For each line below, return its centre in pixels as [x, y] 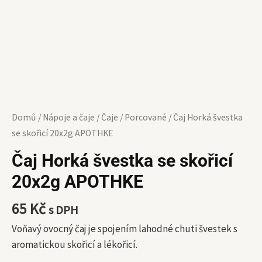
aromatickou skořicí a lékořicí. [75, 244]
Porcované [146, 117]
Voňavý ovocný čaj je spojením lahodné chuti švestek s [125, 228]
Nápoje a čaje [69, 117]
